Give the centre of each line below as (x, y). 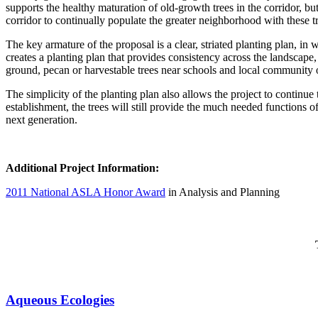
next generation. (42, 120)
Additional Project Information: (82, 168)
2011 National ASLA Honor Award (86, 192)
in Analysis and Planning (223, 192)
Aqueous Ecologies (60, 300)
